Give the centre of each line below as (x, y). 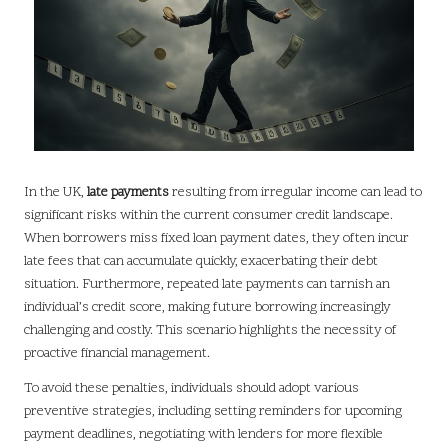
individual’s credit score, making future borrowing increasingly (207, 308)
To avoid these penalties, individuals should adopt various (191, 389)
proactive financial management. (117, 354)
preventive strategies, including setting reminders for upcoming (213, 412)
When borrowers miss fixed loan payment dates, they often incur (216, 239)
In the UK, (55, 193)
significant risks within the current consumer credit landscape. (208, 216)
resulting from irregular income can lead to (295, 193)
